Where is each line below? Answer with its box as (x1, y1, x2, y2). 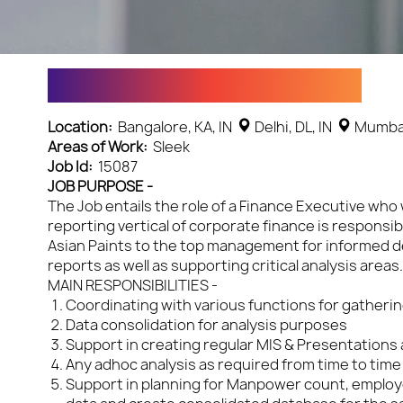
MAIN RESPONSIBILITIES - (47, 275, 220, 295)
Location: (47, 117, 118, 137)
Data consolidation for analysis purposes (65, 315, 347, 335)
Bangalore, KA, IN (117, 117, 235, 137)
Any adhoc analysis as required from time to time (65, 354, 401, 374)
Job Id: (47, 157, 98, 176)
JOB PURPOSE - (47, 176, 156, 196)
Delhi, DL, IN (254, 117, 335, 137)
